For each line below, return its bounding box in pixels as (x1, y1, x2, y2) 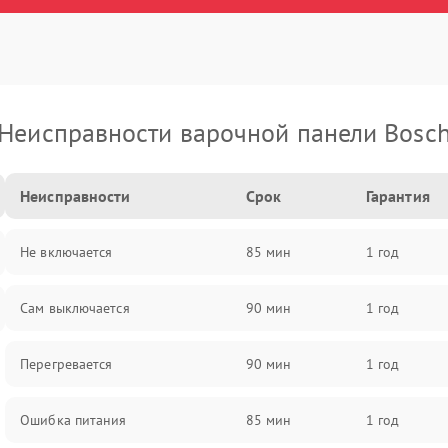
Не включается (20, 243, 113, 261)
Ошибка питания (20, 411, 127, 429)
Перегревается (20, 355, 113, 373)
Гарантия (365, 186, 430, 206)
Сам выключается (20, 299, 130, 317)
